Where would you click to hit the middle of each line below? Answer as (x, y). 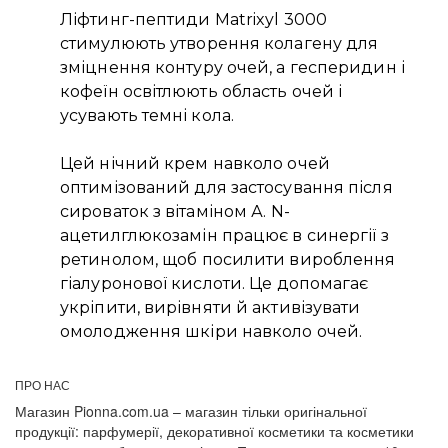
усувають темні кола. (147, 115)
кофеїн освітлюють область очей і (201, 91)
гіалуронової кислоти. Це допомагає (214, 283)
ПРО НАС (42, 384)
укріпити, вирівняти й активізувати (210, 307)
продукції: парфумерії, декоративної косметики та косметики (214, 430)
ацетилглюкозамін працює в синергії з (224, 235)
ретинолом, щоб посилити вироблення (228, 259)
